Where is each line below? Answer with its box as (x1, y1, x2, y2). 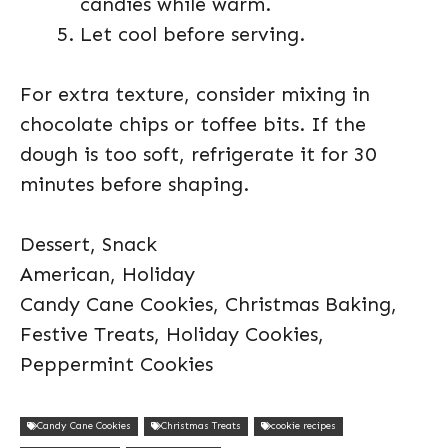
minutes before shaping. (20, 172, 249, 196)
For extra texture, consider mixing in (20, 82, 370, 106)
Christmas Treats (161, 419, 241, 432)
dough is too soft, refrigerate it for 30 (20, 142, 376, 166)
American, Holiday (20, 262, 195, 286)
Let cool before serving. (80, 22, 305, 46)
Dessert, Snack (20, 232, 157, 256)
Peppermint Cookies (20, 352, 213, 376)
